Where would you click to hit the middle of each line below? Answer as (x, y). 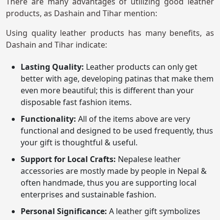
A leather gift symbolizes (154, 211)
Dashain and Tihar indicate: (57, 45)
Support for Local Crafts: (69, 159)
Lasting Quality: (53, 67)
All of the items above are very (133, 119)
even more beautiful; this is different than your (107, 91)
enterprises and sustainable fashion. (89, 195)
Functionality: (48, 119)
